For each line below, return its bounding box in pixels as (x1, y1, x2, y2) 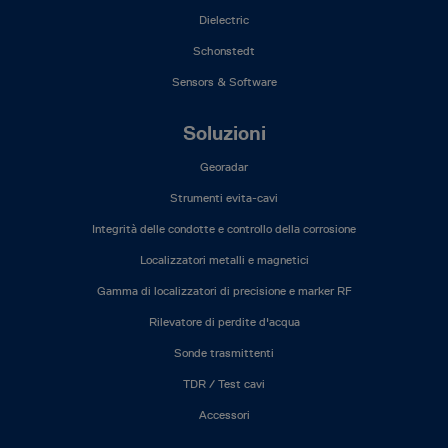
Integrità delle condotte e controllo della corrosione (92, 220, 356, 237)
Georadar (200, 158, 248, 175)
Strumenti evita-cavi (170, 189, 278, 206)
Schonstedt (193, 42, 255, 59)
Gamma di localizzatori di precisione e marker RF (96, 282, 352, 299)
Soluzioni (182, 121, 266, 145)
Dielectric (199, 11, 249, 28)
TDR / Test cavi (183, 375, 265, 392)
